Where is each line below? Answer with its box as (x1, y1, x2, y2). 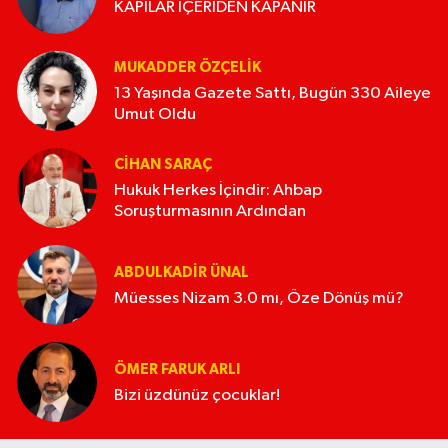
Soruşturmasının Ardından (114, 203, 306, 221)
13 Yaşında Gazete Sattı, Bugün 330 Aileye (114, 85, 431, 103)
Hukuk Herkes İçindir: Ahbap (114, 182, 322, 200)
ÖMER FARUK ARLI (114, 361, 240, 377)
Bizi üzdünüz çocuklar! (114, 386, 280, 404)
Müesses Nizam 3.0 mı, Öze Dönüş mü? (114, 289, 404, 307)
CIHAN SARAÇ (114, 157, 212, 173)
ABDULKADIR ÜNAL (114, 264, 249, 280)
